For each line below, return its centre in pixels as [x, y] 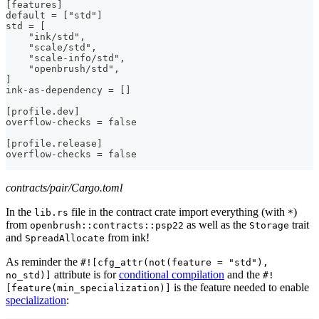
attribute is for [85, 274]
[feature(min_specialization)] [88, 288]
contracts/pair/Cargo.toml [64, 187]
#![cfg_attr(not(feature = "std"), [174, 262]
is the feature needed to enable [240, 287]
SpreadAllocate [65, 238]
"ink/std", [46, 36]
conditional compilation [172, 274]
